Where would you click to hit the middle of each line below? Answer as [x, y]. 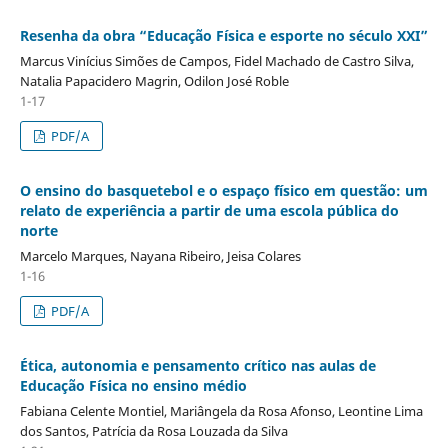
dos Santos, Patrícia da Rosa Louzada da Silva [153, 431]
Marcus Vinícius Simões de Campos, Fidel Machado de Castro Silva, [216, 61]
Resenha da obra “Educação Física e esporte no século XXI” [223, 36]
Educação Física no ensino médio [133, 386]
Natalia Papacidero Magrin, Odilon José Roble [154, 81]
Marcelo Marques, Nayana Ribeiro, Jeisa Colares [160, 256]
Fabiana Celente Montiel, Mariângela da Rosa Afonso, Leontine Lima [221, 411]
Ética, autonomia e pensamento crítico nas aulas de [197, 366]
